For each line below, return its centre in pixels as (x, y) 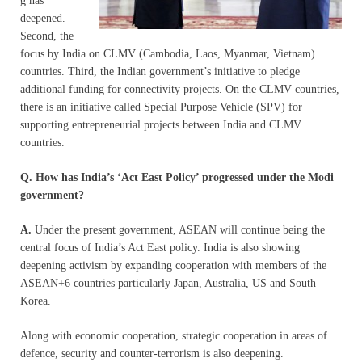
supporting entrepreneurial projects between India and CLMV (161, 124)
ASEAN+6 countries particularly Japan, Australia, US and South (168, 283)
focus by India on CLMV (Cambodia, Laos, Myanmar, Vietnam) (168, 53)
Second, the (47, 36)
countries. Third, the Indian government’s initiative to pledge (160, 71)
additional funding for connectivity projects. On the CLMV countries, (180, 89)
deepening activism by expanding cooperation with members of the (173, 265)
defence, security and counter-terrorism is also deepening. (152, 353)
